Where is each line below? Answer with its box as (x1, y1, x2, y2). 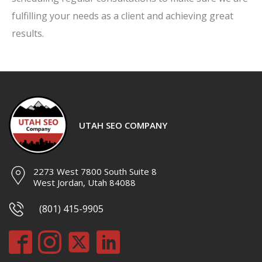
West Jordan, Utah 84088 (33, 177, 136, 188)
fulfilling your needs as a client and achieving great (12, 9, 233, 22)
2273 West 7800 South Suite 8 (33, 166, 157, 177)
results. (12, 27, 44, 40)
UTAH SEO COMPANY (79, 119, 167, 131)
